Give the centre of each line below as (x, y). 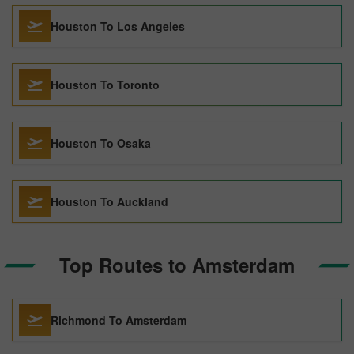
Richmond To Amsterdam (119, 320)
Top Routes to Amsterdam (177, 265)
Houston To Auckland (109, 201)
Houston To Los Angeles (118, 26)
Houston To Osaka (101, 143)
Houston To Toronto (105, 85)
